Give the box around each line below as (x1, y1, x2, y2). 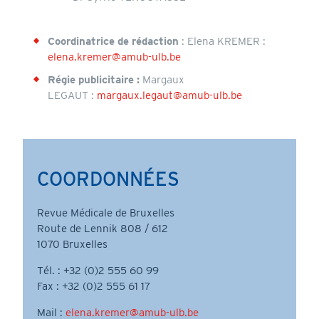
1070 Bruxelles (36, 237, 108, 251)
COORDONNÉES (36, 167, 179, 191)
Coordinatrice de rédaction (47, 34, 182, 48)
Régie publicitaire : (47, 73, 140, 86)
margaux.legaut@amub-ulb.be (96, 88, 242, 102)
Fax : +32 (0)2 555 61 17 (36, 279, 150, 293)
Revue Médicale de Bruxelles (36, 206, 174, 219)
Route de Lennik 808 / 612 (36, 221, 168, 235)
